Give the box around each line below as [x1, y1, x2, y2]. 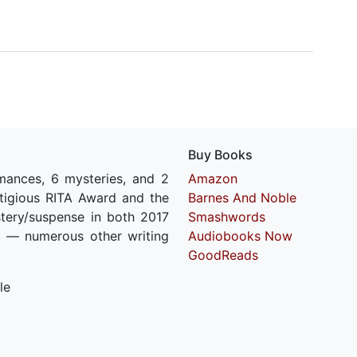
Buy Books [188, 147, 253, 163]
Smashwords [188, 209, 265, 225]
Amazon [188, 171, 237, 186]
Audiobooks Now [188, 228, 292, 244]
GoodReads [188, 247, 258, 263]
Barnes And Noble [188, 190, 296, 206]
